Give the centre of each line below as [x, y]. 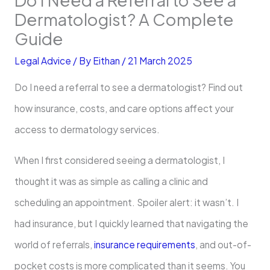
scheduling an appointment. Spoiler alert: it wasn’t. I [126, 202]
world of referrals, [53, 244]
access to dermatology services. [87, 130]
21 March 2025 [160, 60]
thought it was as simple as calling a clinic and [111, 181]
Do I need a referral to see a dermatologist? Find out [128, 87]
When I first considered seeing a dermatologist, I [119, 160]
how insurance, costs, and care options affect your [124, 108]
